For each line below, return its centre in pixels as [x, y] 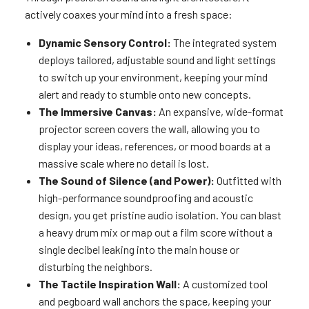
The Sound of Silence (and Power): [126, 181]
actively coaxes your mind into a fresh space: [128, 14]
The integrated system [223, 43]
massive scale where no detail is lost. [123, 163]
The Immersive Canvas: [97, 112]
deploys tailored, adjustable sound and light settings [157, 60]
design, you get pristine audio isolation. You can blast [160, 215]
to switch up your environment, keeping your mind [153, 77]
